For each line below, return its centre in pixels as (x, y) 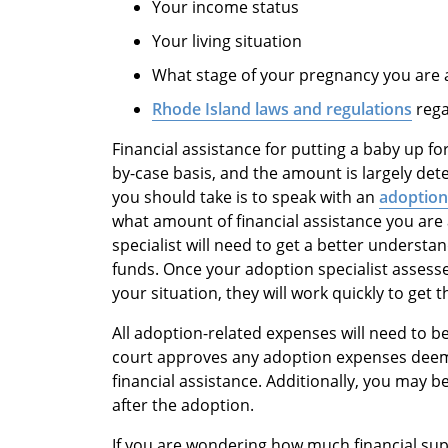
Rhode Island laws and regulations (282, 108)
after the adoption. (183, 404)
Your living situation (227, 40)
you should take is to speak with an (245, 196)
